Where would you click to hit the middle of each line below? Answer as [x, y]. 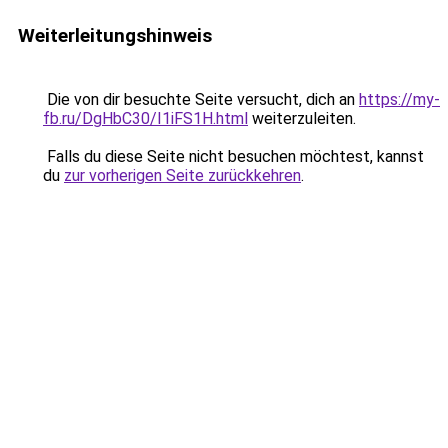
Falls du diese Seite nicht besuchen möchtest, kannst [233, 156]
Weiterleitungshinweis [115, 35]
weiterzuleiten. [302, 118]
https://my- [399, 99]
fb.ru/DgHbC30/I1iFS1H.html [145, 118]
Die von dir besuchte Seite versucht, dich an [201, 99]
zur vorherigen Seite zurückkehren [182, 175]
